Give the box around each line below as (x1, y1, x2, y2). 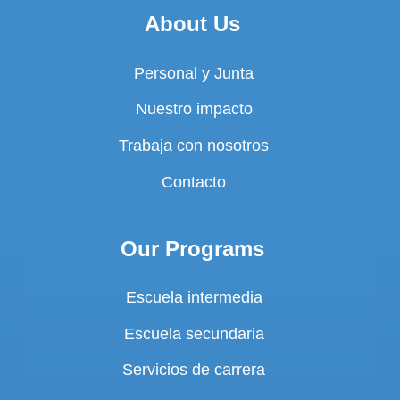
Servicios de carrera (122, 361, 266, 379)
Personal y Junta (134, 63, 254, 82)
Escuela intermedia (125, 288, 262, 307)
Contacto (162, 172, 227, 191)
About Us (144, 12, 240, 37)
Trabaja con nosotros (119, 136, 270, 154)
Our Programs (120, 236, 264, 261)
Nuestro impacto (135, 100, 253, 119)
